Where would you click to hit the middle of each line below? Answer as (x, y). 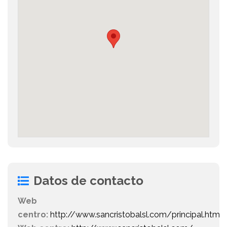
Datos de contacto (88, 181)
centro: (33, 215)
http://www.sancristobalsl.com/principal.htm (135, 215)
